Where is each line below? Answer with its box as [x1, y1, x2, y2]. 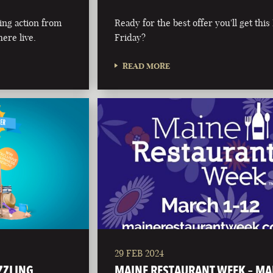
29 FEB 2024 [115, 247, 165, 259]
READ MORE [122, 60, 171, 71]
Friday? [115, 31, 146, 43]
